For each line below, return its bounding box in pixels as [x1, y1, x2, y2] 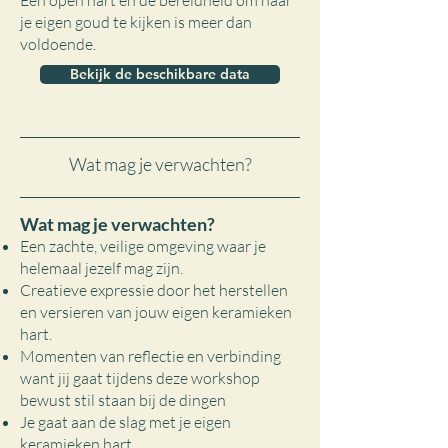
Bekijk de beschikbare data [70, 65, 250, 83]
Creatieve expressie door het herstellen [20, 280, 288, 300]
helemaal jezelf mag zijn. [20, 258, 183, 278]
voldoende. [20, 34, 96, 54]
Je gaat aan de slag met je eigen [20, 412, 231, 432]
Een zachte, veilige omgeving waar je [20, 236, 266, 256]
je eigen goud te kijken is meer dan [20, 12, 252, 32]
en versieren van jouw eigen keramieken [20, 302, 292, 322]
